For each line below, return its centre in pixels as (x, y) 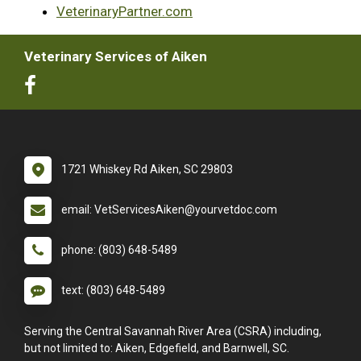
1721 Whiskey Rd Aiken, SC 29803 (147, 169)
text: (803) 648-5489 (113, 290)
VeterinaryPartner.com (124, 11)
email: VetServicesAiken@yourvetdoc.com (169, 209)
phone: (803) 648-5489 (119, 249)
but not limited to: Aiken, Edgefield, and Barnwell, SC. (157, 348)
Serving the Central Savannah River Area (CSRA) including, (173, 331)
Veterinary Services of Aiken (116, 56)
